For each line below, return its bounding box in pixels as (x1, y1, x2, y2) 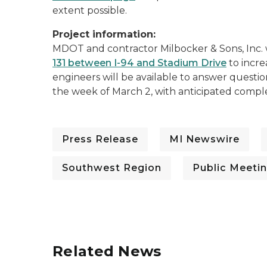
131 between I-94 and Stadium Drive (52, 57, 226, 69)
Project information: (52, 29, 156, 40)
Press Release (62, 133, 138, 145)
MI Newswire (169, 133, 240, 145)
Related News (52, 243, 162, 260)
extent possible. (52, 5, 127, 16)
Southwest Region (62, 162, 162, 173)
